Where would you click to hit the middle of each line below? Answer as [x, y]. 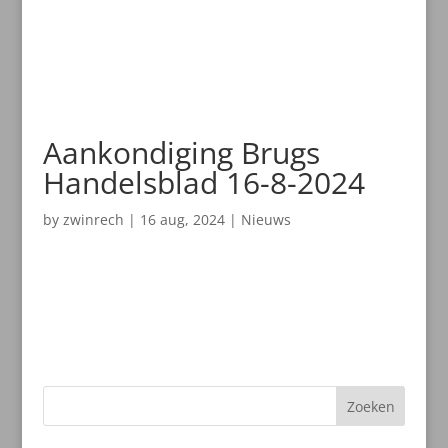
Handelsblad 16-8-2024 [203, 182]
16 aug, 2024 [182, 219]
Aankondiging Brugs [181, 152]
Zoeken [370, 406]
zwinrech [93, 219]
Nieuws [265, 219]
